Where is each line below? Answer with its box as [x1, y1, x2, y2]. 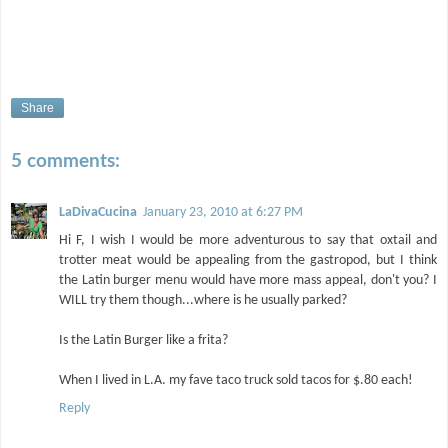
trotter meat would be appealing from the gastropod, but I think [59, 253, 437, 269]
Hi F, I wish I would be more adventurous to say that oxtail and [59, 233, 437, 249]
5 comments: [11, 151, 120, 171]
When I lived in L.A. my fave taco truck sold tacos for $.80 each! [59, 373, 413, 389]
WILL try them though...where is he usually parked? [59, 293, 347, 309]
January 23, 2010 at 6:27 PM [143, 205, 303, 221]
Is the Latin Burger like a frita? [59, 333, 228, 349]
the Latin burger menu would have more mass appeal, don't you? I [59, 273, 437, 289]
